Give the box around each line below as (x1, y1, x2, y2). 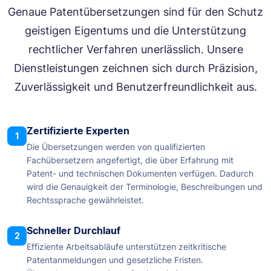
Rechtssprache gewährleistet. (27, 195, 144, 206)
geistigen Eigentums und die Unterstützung (25, 24, 246, 38)
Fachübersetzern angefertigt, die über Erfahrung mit (27, 155, 233, 166)
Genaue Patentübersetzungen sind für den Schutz (8, 5, 263, 19)
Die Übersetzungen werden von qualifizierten (27, 142, 205, 152)
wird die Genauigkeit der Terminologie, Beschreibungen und (27, 181, 263, 192)
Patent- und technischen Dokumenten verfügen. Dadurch (27, 168, 253, 179)
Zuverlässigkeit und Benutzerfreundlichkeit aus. (14, 80, 257, 94)
